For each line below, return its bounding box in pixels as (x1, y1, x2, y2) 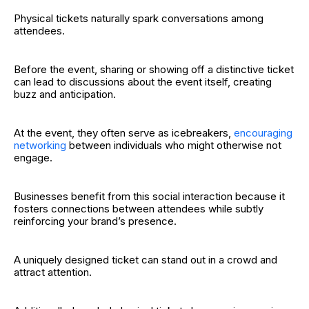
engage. (14, 150, 52, 164)
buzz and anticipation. (14, 87, 119, 101)
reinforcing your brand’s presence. (14, 214, 179, 228)
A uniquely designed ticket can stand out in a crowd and (14, 252, 277, 266)
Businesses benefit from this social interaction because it (14, 189, 285, 203)
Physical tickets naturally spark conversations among (14, 11, 263, 25)
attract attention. (14, 265, 92, 279)
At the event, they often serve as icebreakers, (14, 126, 234, 139)
